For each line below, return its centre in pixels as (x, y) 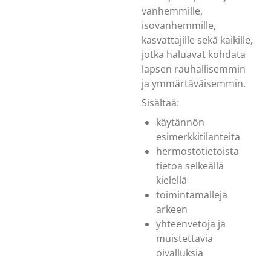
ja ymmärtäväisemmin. (195, 83)
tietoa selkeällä (190, 165)
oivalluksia (180, 253)
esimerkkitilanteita (198, 136)
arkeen (172, 209)
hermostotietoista (198, 151)
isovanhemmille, (179, 25)
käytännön (180, 122)
